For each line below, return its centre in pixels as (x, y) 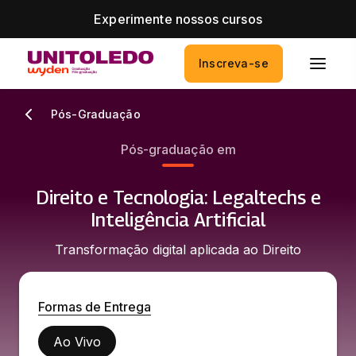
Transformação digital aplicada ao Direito (178, 250)
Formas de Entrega (95, 307)
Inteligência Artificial (178, 219)
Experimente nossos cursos (178, 19)
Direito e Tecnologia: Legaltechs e (178, 197)
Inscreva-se (233, 63)
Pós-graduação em (178, 149)
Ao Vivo (77, 342)
